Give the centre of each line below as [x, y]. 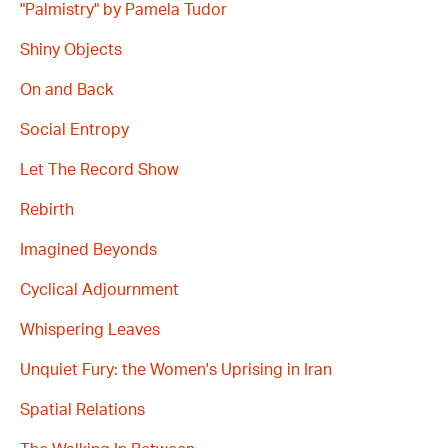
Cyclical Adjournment [99, 289]
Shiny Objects [71, 49]
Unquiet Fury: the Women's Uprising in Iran [176, 369]
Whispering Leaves [90, 329]
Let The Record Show [99, 169]
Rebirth [47, 209]
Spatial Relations [82, 409]
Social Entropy [74, 129]
